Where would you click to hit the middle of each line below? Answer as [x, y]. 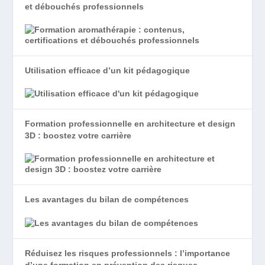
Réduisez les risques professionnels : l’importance [128, 253]
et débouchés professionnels [85, 6]
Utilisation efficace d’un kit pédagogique [108, 70]
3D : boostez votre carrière [78, 136]
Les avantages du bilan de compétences [107, 200]
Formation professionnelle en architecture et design [130, 124]
